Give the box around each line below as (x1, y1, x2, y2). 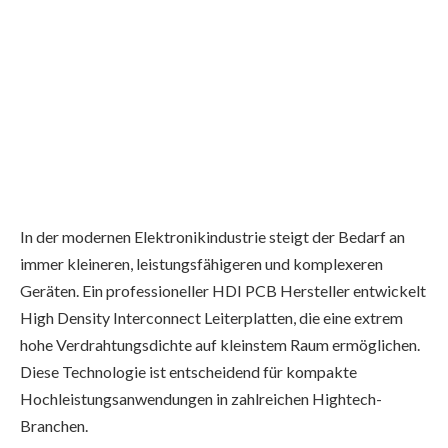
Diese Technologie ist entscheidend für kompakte (20, 361, 357, 381)
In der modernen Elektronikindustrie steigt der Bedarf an (20, 226, 405, 246)
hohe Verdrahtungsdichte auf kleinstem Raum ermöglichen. (20, 334, 420, 354)
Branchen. (20, 415, 88, 435)
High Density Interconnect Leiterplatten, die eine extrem (20, 307, 403, 327)
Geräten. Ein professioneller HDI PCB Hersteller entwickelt (20, 280, 426, 300)
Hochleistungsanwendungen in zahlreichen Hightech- (20, 388, 382, 408)
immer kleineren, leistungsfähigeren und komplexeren (20, 253, 383, 273)
